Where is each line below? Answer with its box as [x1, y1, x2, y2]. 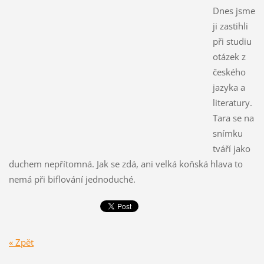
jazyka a [212, 81, 245, 94]
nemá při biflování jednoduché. [8, 173, 136, 186]
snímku [212, 127, 243, 140]
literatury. [212, 97, 252, 109]
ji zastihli [212, 20, 248, 32]
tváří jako [212, 143, 250, 155]
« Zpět [8, 236, 34, 248]
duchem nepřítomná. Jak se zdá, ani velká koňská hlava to [8, 158, 243, 170]
